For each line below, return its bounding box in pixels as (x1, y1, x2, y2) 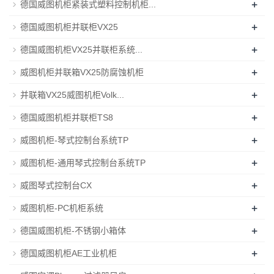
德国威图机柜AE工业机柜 (20, 248, 117, 258)
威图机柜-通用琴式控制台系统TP (20, 157, 146, 168)
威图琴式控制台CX (20, 180, 92, 190)
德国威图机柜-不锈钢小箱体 (20, 225, 126, 235)
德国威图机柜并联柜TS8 (20, 112, 113, 122)
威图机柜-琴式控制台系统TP (20, 135, 128, 145)
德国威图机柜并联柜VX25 (20, 21, 118, 32)
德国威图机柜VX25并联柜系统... (20, 44, 143, 54)
